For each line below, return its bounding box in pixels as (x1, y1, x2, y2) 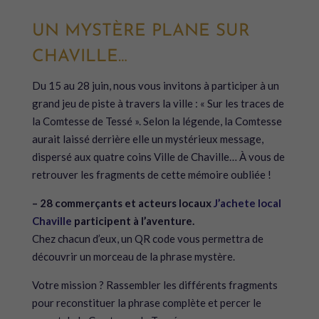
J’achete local (213, 197, 281, 210)
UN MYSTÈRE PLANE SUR (31, 23, 250, 41)
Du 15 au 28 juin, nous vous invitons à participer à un (31, 79, 279, 93)
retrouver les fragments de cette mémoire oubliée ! (31, 168, 271, 182)
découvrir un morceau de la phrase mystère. (31, 250, 235, 263)
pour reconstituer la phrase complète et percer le (31, 296, 261, 310)
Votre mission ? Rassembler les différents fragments (31, 278, 278, 292)
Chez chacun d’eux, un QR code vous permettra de (31, 232, 263, 246)
